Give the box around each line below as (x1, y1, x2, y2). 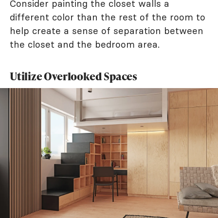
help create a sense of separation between (10, 25, 203, 37)
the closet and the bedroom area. (10, 38, 160, 51)
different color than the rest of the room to (10, 11, 205, 23)
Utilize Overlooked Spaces (10, 69, 137, 84)
